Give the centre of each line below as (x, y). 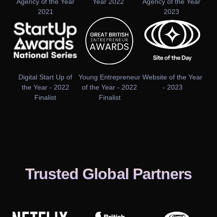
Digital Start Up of (46, 77)
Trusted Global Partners (108, 174)
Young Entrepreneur (110, 77)
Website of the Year (173, 77)
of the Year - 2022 (110, 87)
